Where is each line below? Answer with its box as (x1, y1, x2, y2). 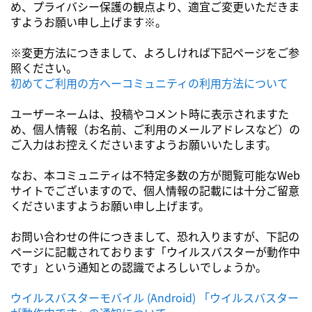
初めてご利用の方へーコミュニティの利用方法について (10, 75, 288, 91)
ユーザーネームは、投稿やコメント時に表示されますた (10, 105, 289, 122)
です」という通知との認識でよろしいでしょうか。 (10, 258, 267, 275)
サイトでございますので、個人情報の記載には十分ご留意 (10, 182, 299, 198)
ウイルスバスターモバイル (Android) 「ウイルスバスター (10, 289, 299, 306)
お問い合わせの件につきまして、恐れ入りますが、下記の (10, 228, 299, 244)
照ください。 (10, 59, 77, 76)
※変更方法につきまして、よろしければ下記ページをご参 (10, 44, 299, 61)
